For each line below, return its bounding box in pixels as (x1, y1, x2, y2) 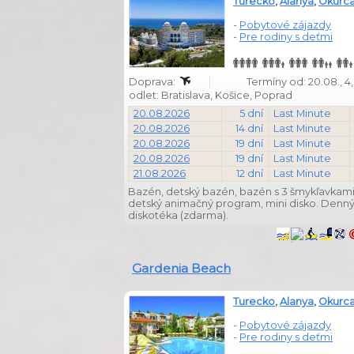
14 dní (235, 122, 263, 134)
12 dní (236, 168, 263, 179)
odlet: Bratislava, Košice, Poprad (129, 89, 295, 101)
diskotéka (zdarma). (128, 209, 228, 221)
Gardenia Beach (132, 261, 231, 276)
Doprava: (129, 76, 178, 88)
